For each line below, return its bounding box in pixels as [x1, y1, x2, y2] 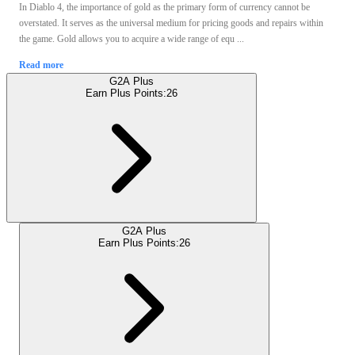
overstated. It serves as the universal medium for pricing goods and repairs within [19, 17, 323, 29]
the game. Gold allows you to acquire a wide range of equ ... [19, 32, 244, 44]
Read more [19, 59, 63, 71]
